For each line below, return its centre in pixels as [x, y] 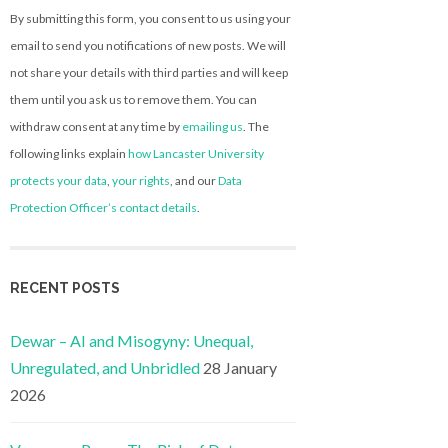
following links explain [69, 153]
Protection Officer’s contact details [103, 207]
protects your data [58, 180]
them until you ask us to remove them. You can [133, 99]
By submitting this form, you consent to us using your [150, 18]
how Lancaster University [196, 153]
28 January [240, 368]
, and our [194, 180]
